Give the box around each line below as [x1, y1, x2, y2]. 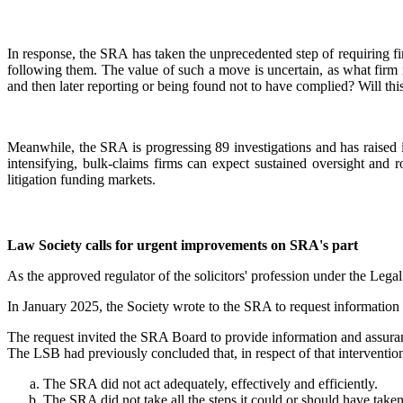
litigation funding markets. [7, 172, 156, 188]
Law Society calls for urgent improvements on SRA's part [7, 237, 358, 254]
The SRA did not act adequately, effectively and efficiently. [43, 376, 378, 392]
